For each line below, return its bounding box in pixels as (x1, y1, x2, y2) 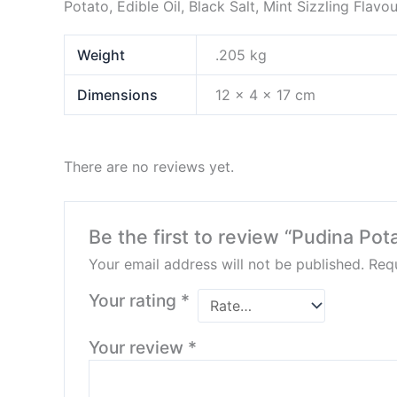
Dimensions (77, 86, 159, 105)
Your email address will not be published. (88, 254, 364, 273)
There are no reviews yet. (64, 158, 234, 176)
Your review (88, 336, 188, 358)
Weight (77, 46, 126, 65)
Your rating (88, 289, 181, 311)
